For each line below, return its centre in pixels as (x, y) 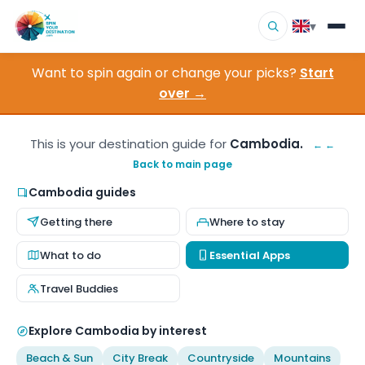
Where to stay (247, 222)
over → (182, 93)
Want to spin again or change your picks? (164, 73)
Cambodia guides (82, 192)
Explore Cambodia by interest (118, 331)
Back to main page (182, 164)
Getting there (76, 222)
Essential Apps (249, 255)
